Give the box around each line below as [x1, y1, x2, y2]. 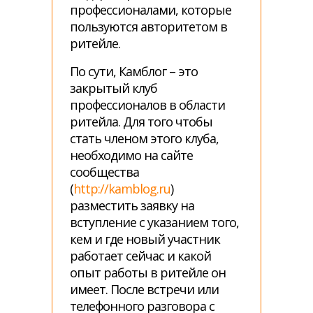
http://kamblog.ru [73, 180, 170, 197]
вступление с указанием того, [70, 214, 239, 231]
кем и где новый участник [70, 231, 220, 247]
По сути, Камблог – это [70, 63, 198, 80]
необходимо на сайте [70, 147, 193, 163]
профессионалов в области [70, 96, 225, 113]
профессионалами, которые [70, 1, 231, 18]
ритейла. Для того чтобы [70, 113, 212, 130]
